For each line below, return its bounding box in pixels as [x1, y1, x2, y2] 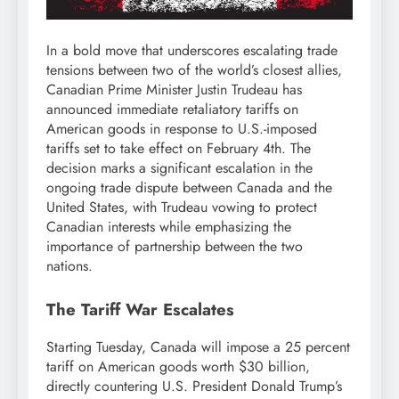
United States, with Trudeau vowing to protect [46, 196, 317, 217]
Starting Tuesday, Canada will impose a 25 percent [46, 337, 350, 358]
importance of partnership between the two [46, 235, 303, 256]
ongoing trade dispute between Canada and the [46, 176, 332, 198]
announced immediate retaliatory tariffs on [46, 98, 298, 119]
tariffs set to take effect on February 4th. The [46, 137, 311, 159]
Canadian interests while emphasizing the [46, 216, 291, 237]
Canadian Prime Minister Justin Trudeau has [46, 78, 302, 100]
